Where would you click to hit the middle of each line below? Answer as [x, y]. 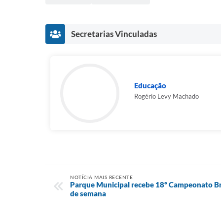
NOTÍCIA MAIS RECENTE [101, 177]
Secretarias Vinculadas [114, 34]
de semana [88, 193]
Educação [150, 85]
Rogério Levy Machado [166, 96]
